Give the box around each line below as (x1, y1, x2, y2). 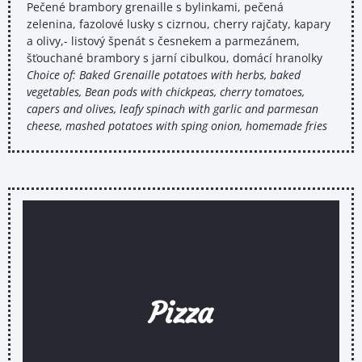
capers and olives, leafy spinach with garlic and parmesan (27, 101, 318, 117)
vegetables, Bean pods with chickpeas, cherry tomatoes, (27, 84, 305, 100)
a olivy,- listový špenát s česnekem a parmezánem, (27, 33, 300, 49)
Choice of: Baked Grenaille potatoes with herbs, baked (27, 67, 301, 83)
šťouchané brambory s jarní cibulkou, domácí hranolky (27, 50, 322, 66)
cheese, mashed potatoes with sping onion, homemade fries (27, 118, 327, 134)
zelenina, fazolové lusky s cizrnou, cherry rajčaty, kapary (27, 16, 330, 32)
